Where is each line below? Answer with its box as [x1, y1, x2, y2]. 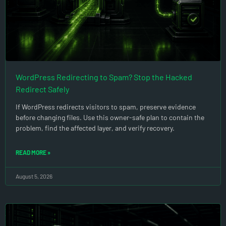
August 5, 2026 [16, 172, 52, 180]
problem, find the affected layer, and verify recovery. [16, 123, 175, 132]
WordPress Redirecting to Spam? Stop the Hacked [16, 72, 192, 82]
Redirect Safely [16, 84, 69, 94]
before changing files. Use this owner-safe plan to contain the [16, 112, 204, 122]
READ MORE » [16, 148, 50, 156]
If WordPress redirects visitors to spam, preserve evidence [16, 102, 196, 111]
